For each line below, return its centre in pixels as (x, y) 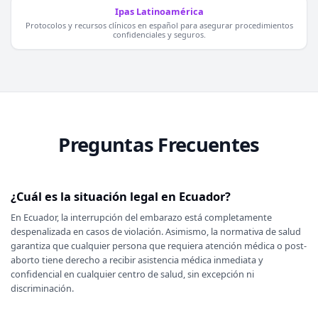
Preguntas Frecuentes (159, 145)
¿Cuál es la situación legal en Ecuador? (120, 196)
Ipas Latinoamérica (159, 12)
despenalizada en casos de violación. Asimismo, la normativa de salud (155, 232)
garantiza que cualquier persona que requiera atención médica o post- (158, 246)
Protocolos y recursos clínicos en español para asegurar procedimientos (159, 25)
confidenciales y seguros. (159, 34)
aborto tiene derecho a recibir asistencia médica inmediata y (137, 260)
